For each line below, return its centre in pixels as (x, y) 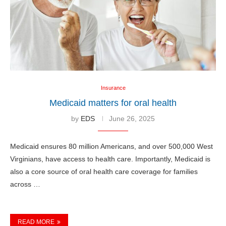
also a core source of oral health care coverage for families (104, 171)
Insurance (113, 88)
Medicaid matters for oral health (113, 103)
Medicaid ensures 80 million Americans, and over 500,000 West (111, 146)
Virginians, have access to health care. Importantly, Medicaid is (110, 159)
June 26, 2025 (132, 118)
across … (25, 184)
